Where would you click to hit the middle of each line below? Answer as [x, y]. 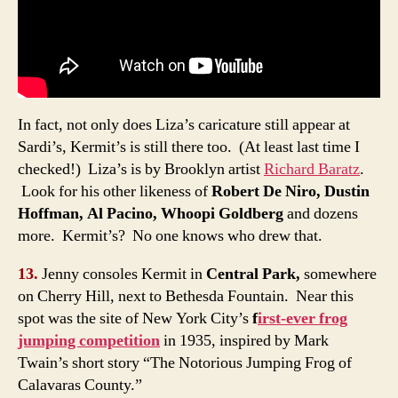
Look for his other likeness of [115, 191]
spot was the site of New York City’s [135, 318]
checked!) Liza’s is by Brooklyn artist [141, 169]
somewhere [340, 274]
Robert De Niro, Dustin [291, 191]
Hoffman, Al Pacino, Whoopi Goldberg [151, 213]
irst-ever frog [302, 318]
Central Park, [255, 274]
